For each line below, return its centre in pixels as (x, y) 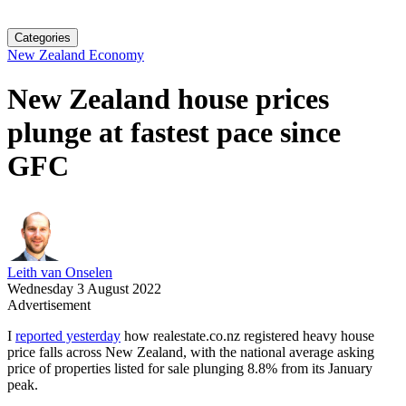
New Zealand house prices (168, 99)
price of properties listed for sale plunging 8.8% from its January (190, 368)
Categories (43, 38)
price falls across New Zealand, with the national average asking (191, 352)
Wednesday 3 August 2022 (84, 288)
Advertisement (49, 304)
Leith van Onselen (60, 272)
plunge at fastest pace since (174, 133)
